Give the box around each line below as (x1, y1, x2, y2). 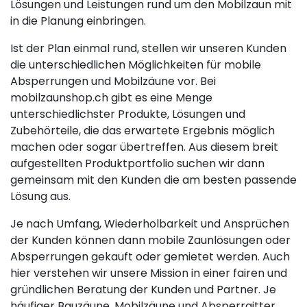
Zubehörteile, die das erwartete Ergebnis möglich (10, 122, 275, 138)
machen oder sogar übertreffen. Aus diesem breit (10, 138, 278, 155)
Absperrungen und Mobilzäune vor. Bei (10, 73, 216, 89)
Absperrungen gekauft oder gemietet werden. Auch (10, 248, 290, 265)
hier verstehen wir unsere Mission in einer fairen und (10, 265, 287, 281)
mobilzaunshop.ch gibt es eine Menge (10, 89, 212, 106)
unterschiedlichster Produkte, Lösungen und (10, 106, 245, 122)
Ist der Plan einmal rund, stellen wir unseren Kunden (10, 40, 286, 56)
